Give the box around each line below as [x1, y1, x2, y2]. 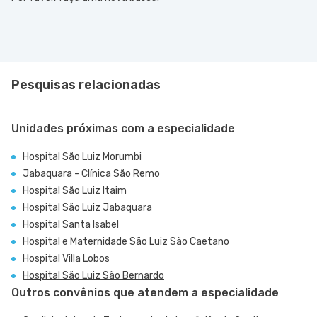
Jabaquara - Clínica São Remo [23, 168, 160, 180]
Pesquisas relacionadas [11, 77, 161, 93]
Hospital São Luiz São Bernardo [23, 270, 164, 282]
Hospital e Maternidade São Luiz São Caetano [23, 236, 229, 248]
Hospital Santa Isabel [23, 219, 119, 231]
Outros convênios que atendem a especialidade [11, 286, 279, 299]
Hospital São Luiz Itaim [23, 185, 127, 197]
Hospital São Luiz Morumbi [23, 151, 142, 163]
